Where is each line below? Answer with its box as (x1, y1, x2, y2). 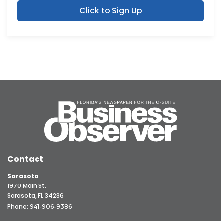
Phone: (7, 202, 30, 211)
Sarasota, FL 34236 (7, 191, 64, 200)
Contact (7, 153, 43, 165)
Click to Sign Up (79, 5, 142, 17)
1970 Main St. (7, 182, 46, 190)
